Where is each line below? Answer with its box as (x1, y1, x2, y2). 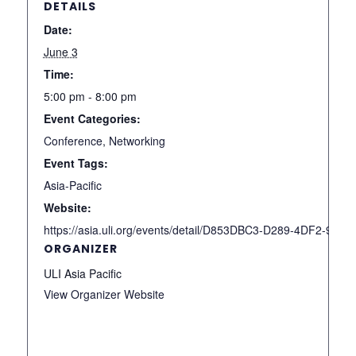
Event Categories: (43, 110, 141, 126)
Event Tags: (43, 154, 108, 171)
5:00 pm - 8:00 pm (43, 87, 137, 104)
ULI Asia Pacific (43, 265, 122, 281)
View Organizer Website (43, 285, 164, 302)
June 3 (43, 43, 78, 60)
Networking (108, 132, 165, 149)
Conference (43, 132, 103, 149)
